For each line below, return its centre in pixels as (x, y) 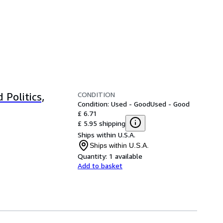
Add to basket (100, 166)
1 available (126, 156)
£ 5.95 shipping (102, 123)
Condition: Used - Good (114, 104)
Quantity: (92, 156)
